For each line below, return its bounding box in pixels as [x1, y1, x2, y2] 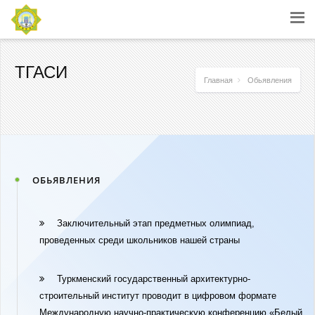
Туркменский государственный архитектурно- [57, 274, 250, 284]
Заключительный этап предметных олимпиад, [57, 218, 255, 229]
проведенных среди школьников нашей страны [39, 235, 240, 245]
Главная [204, 76, 233, 84]
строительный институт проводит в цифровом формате [39, 290, 276, 301]
